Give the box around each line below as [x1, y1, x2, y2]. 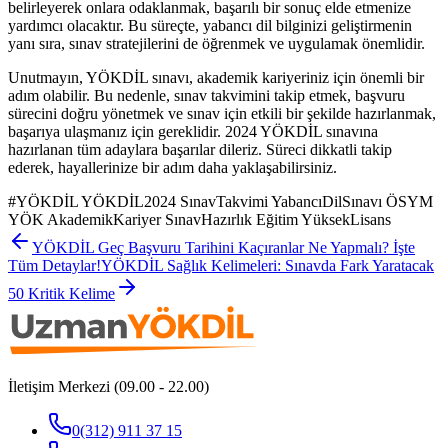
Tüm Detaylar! [8, 256, 101, 274]
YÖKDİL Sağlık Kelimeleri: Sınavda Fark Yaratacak [101, 256, 434, 274]
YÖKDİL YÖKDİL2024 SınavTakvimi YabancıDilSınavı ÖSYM [16, 192, 433, 210]
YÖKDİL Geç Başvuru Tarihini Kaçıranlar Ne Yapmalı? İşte [32, 238, 415, 256]
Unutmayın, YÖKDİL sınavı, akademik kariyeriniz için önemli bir [8, 68, 424, 86]
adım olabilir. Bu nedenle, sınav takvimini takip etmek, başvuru [8, 86, 405, 104]
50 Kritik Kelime [8, 284, 115, 302]
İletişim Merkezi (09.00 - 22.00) [8, 377, 209, 395]
